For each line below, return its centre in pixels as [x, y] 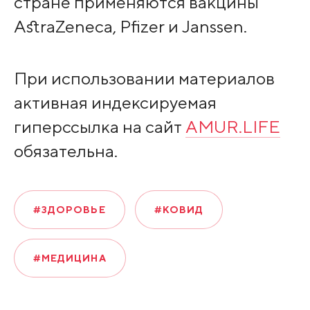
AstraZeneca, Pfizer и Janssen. [130, 27]
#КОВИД [179, 209]
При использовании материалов [144, 78]
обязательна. [65, 151]
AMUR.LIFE [232, 126]
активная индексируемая [115, 102]
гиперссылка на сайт [99, 126]
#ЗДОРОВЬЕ [69, 209]
